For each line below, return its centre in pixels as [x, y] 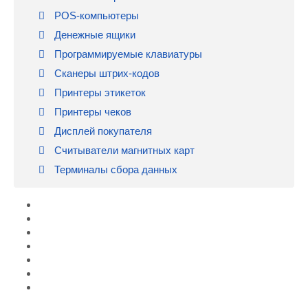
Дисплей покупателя [102, 131]
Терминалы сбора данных [114, 170]
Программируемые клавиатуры [128, 54]
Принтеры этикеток [99, 93]
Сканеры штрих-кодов [106, 74]
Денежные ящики [93, 35]
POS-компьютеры [95, 16]
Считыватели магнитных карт [123, 151]
